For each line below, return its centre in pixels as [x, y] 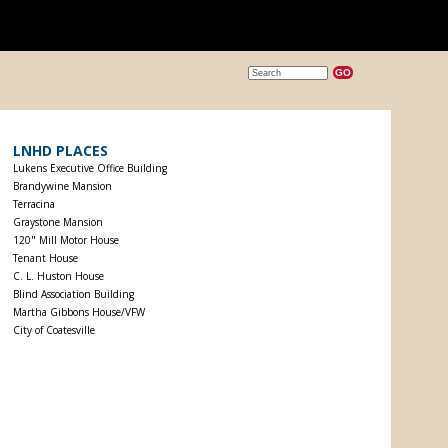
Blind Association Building [73, 294]
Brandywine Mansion [62, 186]
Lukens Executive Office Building [89, 168]
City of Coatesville [53, 330]
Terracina [33, 204]
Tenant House [45, 258]
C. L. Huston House [58, 276]
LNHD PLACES [60, 150]
